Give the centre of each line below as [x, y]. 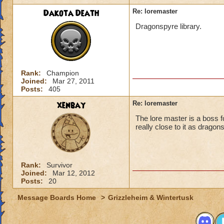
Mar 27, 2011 [73, 81]
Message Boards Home [58, 197]
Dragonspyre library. [168, 26]
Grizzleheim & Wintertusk [151, 197]
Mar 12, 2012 [74, 173]
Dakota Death [71, 13]
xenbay [71, 105]
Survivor [59, 165]
